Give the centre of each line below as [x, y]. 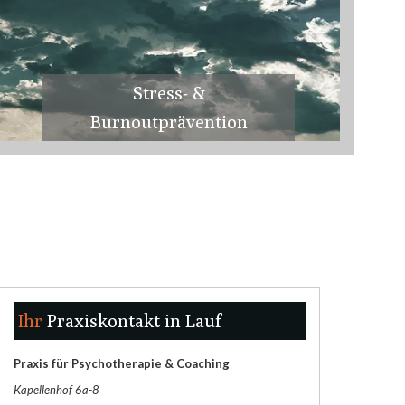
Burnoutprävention [169, 122]
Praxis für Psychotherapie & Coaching [121, 363]
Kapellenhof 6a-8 [57, 390]
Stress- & [169, 93]
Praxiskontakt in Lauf [134, 320]
